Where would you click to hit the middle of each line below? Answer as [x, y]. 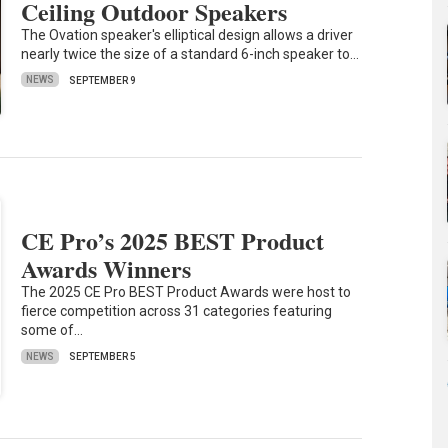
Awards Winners [106, 269]
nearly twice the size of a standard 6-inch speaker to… [190, 53]
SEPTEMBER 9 [103, 80]
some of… [52, 330]
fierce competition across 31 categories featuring [177, 311]
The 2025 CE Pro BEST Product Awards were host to [186, 292]
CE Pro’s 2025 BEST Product [173, 241]
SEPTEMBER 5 [103, 357]
